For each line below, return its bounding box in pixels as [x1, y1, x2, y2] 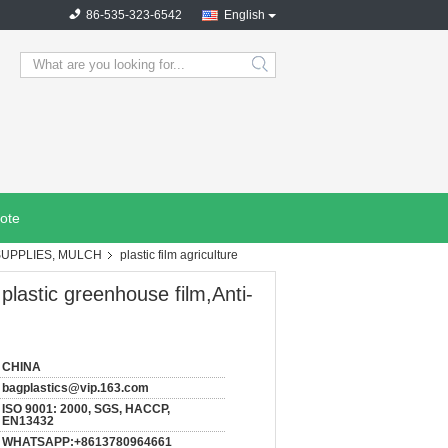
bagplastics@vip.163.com [2, 381, 149, 395]
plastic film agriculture [120, 248, 238, 262]
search [257, 65, 296, 80]
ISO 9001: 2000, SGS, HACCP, [2, 402, 170, 416]
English [224, 8, 265, 22]
